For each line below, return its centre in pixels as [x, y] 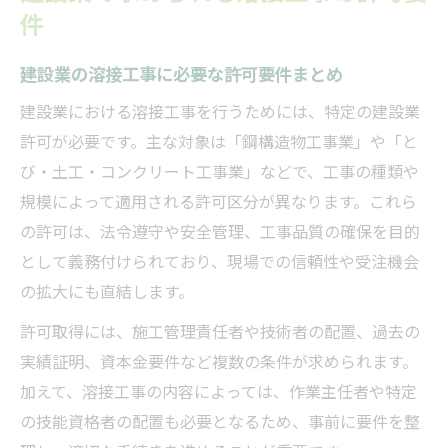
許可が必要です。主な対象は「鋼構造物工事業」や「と [219, 140]
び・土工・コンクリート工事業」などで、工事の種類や [219, 170]
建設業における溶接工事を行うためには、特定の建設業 [220, 110]
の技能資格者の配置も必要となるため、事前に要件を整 [220, 420]
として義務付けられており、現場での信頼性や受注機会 [219, 260]
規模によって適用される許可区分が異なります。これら [218, 200]
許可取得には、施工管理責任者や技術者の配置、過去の [220, 330]
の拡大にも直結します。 [107, 290]
